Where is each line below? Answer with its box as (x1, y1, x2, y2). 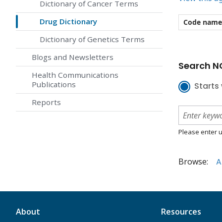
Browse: (178, 156, 208, 167)
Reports (32, 97, 61, 108)
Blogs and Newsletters (32, 52, 113, 62)
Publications (32, 79, 76, 90)
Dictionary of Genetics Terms (40, 34, 145, 45)
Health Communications (32, 70, 118, 80)
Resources (160, 206, 201, 218)
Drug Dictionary (40, 16, 97, 27)
